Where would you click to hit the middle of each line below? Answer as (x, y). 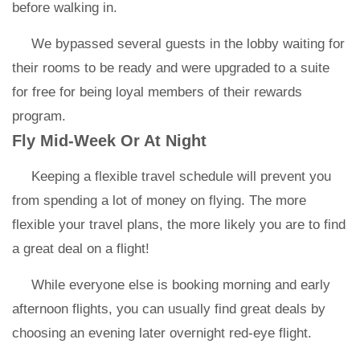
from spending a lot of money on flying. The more (159, 200)
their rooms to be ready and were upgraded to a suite (171, 68)
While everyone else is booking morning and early (181, 285)
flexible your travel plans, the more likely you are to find (179, 225)
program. (41, 116)
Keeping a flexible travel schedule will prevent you (181, 176)
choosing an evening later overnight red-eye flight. (164, 333)
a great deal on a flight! (81, 249)
